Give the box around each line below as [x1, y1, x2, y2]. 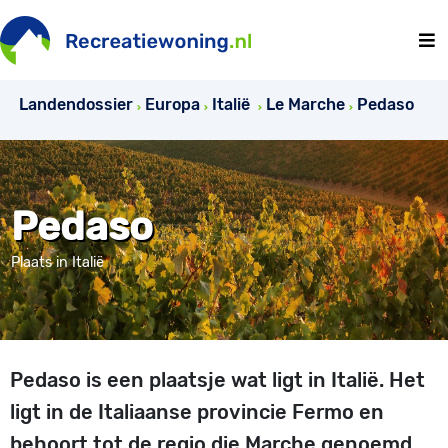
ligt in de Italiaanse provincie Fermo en [10, 400, 384, 424]
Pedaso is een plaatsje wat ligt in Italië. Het [10, 368, 425, 392]
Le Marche [266, 95, 345, 114]
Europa [145, 95, 200, 114]
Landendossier [19, 95, 133, 114]
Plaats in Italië [10, 254, 104, 271]
